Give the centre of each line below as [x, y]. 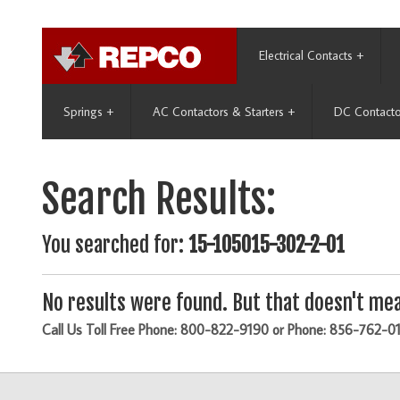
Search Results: [159, 200]
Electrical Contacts [306, 55]
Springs [83, 112]
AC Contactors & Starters [218, 112]
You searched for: [115, 246]
